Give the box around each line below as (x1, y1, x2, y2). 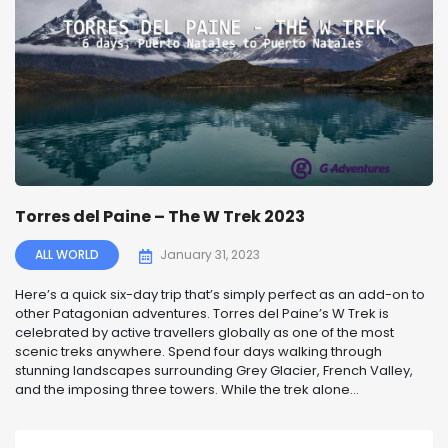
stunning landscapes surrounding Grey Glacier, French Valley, (15, 361, 413, 381)
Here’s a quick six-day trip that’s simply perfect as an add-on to (15, 285, 425, 305)
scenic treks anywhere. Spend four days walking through (15, 342, 382, 362)
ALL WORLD (35, 246, 99, 264)
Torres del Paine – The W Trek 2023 (15, 205, 305, 229)
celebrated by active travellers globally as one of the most (15, 323, 394, 343)
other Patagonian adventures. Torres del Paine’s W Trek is (15, 304, 389, 324)
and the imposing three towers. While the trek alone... (15, 380, 359, 400)
